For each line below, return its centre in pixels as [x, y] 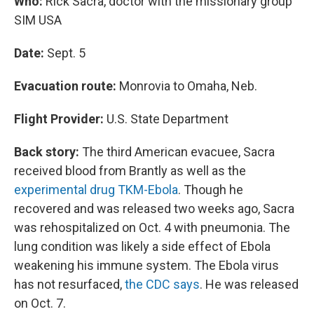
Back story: [47, 152]
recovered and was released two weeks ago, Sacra [154, 209]
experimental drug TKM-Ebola [96, 190]
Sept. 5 [65, 53]
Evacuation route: [65, 86]
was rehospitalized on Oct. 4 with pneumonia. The [152, 227]
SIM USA [38, 20]
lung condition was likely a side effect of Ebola [142, 246]
